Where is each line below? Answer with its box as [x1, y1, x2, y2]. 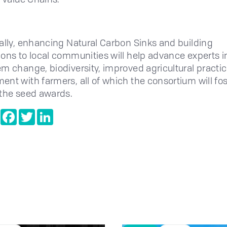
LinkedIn [53, 109, 84, 117]
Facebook [16, 109, 51, 117]
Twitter [34, 109, 60, 117]
